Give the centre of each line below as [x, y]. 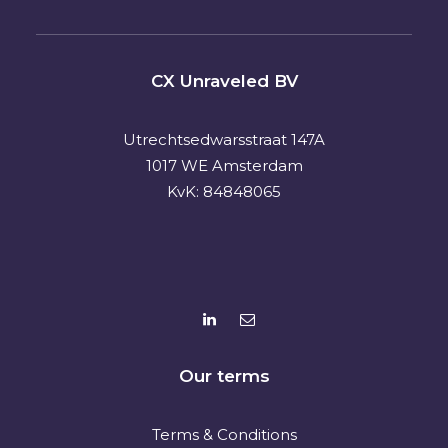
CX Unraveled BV [224, 81]
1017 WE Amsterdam [224, 165]
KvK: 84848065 [224, 191]
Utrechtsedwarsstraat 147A [224, 139]
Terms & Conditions [224, 434]
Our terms [224, 376]
